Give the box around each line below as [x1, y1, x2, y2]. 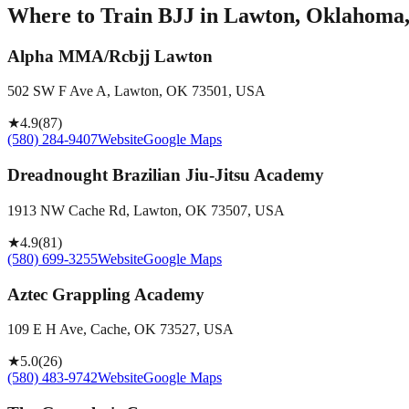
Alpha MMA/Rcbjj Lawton [7, 46, 213, 66]
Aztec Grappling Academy [7, 284, 204, 304]
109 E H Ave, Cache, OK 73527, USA [7, 321, 234, 338]
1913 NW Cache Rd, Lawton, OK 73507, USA [7, 202, 285, 218]
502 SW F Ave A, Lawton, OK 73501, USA [7, 83, 266, 100]
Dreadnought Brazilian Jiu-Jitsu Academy [7, 165, 324, 185]
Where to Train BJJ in [7, 3, 224, 27]
